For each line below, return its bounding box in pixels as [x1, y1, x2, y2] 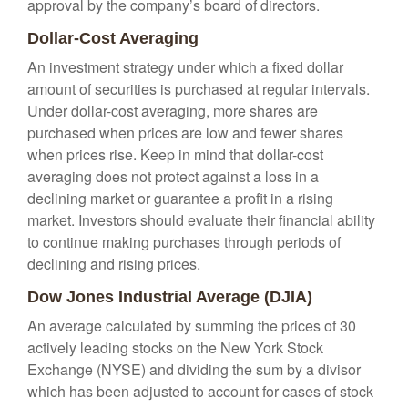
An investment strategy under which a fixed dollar [27, 56, 343, 77]
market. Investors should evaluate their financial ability [27, 209, 375, 230]
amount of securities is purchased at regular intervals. [27, 78, 370, 99]
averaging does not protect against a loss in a [27, 166, 319, 187]
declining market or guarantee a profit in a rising [27, 188, 333, 209]
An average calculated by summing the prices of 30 [27, 315, 356, 336]
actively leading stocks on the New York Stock [27, 337, 323, 358]
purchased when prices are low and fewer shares [27, 122, 343, 143]
